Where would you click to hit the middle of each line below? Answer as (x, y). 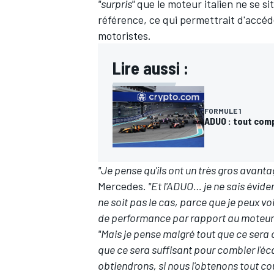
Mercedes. (122, 186)
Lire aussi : (150, 68)
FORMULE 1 (223, 111)
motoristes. (124, 36)
